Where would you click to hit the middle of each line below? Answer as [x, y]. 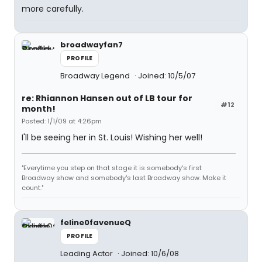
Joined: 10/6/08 [150, 254]
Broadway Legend [96, 76]
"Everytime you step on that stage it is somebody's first [112, 168]
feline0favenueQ [96, 223]
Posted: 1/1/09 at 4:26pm [62, 121]
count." [32, 188]
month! [39, 109]
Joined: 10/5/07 [167, 76]
